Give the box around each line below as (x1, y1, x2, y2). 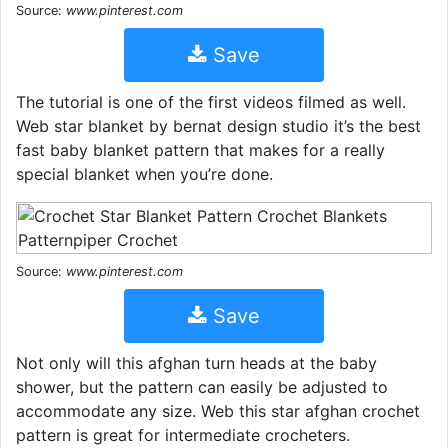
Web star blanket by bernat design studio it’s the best (16, 115, 421, 136)
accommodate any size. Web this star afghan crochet (16, 400, 420, 421)
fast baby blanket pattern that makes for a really (16, 139, 385, 160)
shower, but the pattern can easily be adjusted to (16, 376, 388, 397)
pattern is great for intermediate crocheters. (16, 424, 350, 445)
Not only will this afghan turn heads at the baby (16, 352, 377, 373)
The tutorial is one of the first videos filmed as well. (16, 91, 406, 112)
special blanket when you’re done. (16, 163, 273, 184)
